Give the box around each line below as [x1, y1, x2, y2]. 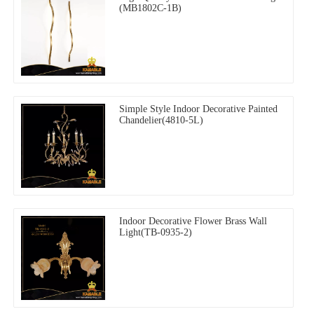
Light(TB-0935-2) [119, 226, 192, 238]
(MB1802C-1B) [119, 2, 182, 13]
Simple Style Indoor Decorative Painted [119, 103, 278, 114]
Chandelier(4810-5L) [119, 114, 203, 125]
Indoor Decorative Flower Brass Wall [119, 215, 267, 226]
